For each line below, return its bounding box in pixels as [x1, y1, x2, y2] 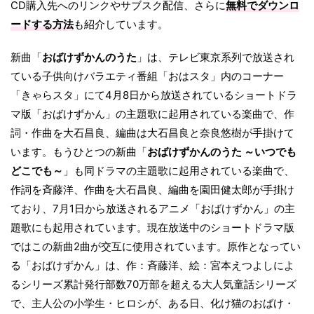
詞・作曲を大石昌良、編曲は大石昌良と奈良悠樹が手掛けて [11, 126, 294, 139]
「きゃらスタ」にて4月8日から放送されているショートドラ [11, 88, 297, 102]
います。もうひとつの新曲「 [11, 145, 147, 158]
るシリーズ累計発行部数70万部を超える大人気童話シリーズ [11, 278, 296, 291]
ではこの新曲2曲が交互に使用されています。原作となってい [11, 240, 301, 253]
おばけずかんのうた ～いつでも [147, 145, 296, 158]
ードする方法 [11, 18, 74, 31]
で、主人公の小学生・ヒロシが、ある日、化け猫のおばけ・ [11, 296, 294, 310]
